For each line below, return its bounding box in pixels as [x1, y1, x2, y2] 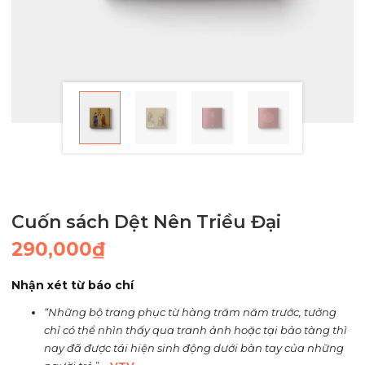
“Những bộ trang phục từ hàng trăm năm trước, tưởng [44, 306, 337, 319]
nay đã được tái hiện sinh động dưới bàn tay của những [44, 341, 345, 355]
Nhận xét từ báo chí [11, 277, 134, 292]
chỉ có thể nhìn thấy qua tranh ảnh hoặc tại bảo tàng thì [44, 323, 348, 337]
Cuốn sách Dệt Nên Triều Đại [11, 210, 282, 233]
